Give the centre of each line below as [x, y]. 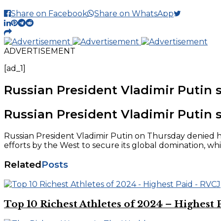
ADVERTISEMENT [40, 51]
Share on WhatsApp [134, 14]
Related [23, 165]
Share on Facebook [49, 14]
